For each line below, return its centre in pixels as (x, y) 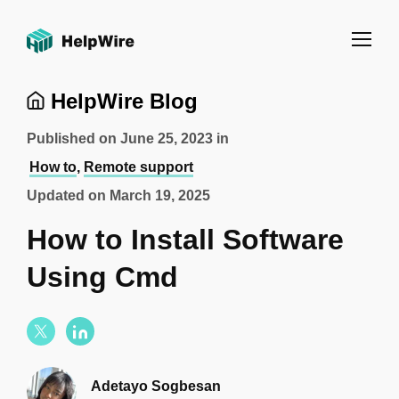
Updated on (68, 195)
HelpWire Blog (121, 101)
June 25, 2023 (167, 138)
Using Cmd (102, 277)
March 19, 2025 (160, 195)
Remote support (138, 167)
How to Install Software (185, 240)
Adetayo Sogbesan (156, 386)
